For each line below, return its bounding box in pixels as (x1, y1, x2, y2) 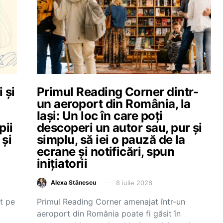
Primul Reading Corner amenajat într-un (37, 197, 185, 207)
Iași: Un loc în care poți (37, 109, 163, 123)
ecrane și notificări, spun (37, 144, 174, 159)
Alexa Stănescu (51, 179, 96, 186)
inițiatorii (37, 156, 88, 171)
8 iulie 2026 (116, 178, 152, 187)
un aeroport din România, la (37, 97, 191, 111)
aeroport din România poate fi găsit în (37, 209, 181, 219)
